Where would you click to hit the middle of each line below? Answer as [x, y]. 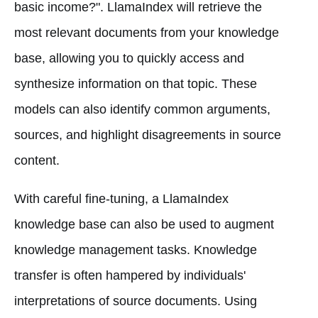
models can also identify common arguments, [142, 109]
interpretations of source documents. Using [136, 301]
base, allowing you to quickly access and [129, 58]
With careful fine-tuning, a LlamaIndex [121, 198]
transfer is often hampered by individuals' [130, 275]
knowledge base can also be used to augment [144, 224]
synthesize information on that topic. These [136, 83]
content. [37, 160]
